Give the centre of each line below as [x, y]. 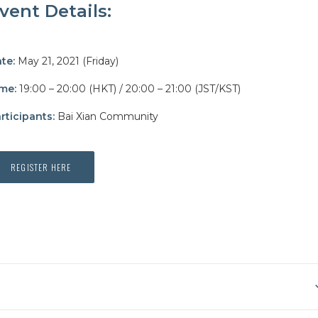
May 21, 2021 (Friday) [67, 61]
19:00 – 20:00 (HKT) [68, 89]
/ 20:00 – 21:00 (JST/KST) [180, 89]
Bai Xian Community [106, 116]
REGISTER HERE [41, 167]
